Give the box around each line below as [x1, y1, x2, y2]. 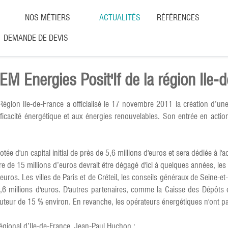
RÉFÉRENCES [157, 13, 199, 22]
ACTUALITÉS [99, 13, 140, 22]
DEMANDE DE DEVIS [4, 33, 68, 43]
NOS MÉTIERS [25, 13, 70, 22]
